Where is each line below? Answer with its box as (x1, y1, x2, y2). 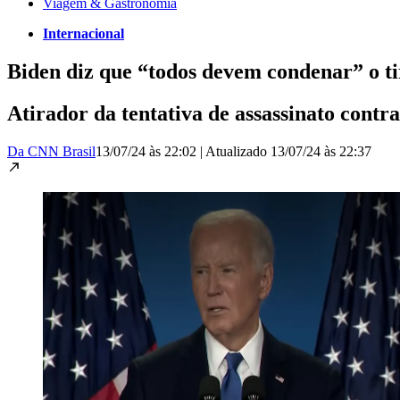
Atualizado (205, 143, 271, 159)
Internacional (43, 25, 124, 41)
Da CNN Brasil (7, 143, 96, 159)
